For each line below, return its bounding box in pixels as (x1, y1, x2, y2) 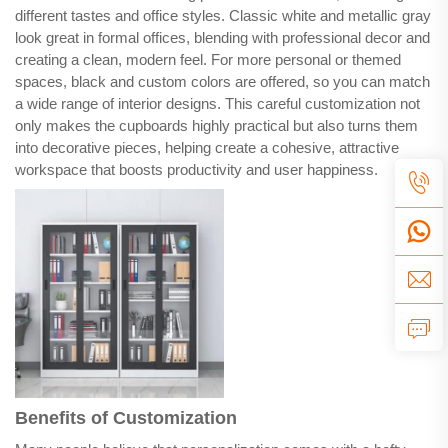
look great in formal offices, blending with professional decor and (15, 29, 430, 47)
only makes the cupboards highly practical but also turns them (15, 117, 418, 135)
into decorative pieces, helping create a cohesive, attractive (15, 139, 399, 157)
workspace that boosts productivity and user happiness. (15, 161, 378, 179)
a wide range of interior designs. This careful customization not (15, 95, 420, 113)
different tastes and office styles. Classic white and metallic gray (15, 7, 431, 25)
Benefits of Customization (15, 408, 237, 429)
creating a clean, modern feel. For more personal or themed (15, 51, 401, 69)
